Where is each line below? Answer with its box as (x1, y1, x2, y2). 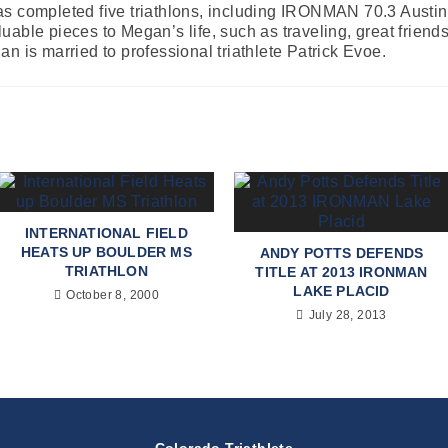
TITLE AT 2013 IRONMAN (255, 263, 428, 280)
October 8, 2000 (66, 287, 160, 302)
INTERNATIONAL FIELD (25, 224, 188, 241)
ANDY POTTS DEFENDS (259, 244, 424, 261)
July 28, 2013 (308, 307, 387, 322)
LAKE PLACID (293, 282, 390, 299)
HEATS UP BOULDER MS (21, 243, 192, 260)
